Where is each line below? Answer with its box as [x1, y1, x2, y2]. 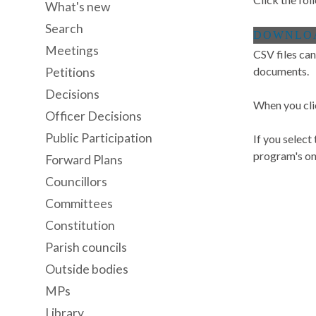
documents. [253, 64, 310, 78]
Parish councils [45, 240, 127, 255]
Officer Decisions [45, 109, 142, 123]
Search [45, 21, 83, 36]
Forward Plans [45, 152, 123, 167]
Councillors [45, 174, 107, 189]
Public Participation [45, 130, 152, 145]
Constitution [45, 218, 115, 233]
